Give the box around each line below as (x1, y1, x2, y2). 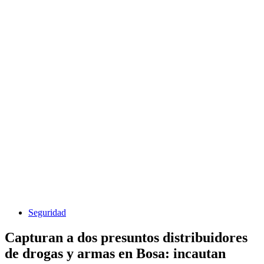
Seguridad (28, 207, 66, 218)
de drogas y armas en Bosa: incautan (5, 245, 226, 261)
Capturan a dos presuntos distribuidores (5, 229, 247, 245)
